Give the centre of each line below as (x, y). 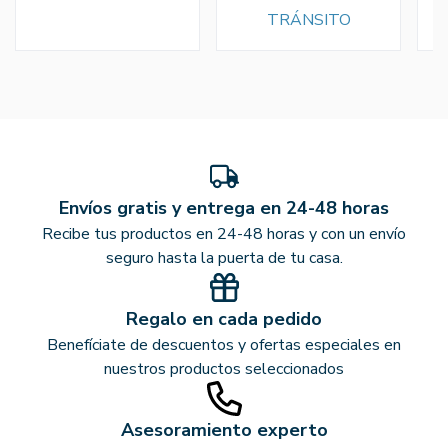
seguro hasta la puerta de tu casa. (224, 258)
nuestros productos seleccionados (224, 369)
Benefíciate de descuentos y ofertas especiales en (224, 345)
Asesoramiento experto (224, 430)
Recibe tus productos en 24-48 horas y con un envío (224, 234)
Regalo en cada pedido (224, 319)
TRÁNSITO (308, 20)
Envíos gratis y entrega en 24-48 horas (224, 208)
